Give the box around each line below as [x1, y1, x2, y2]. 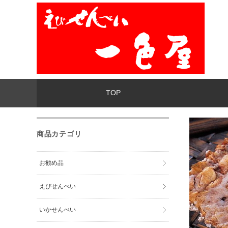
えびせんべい [39, 183, 76, 190]
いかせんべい [39, 206, 76, 213]
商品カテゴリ [37, 130, 82, 138]
